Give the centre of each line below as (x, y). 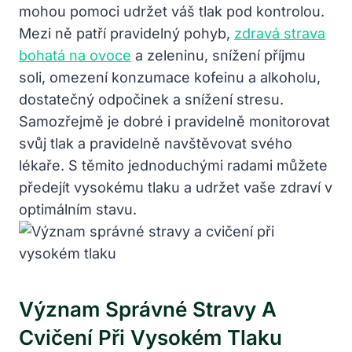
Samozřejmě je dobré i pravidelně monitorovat (174, 121)
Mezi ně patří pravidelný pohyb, (126, 33)
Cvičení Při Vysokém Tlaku (150, 337)
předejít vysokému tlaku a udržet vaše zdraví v (176, 187)
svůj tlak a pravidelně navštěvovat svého (156, 143)
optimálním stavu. (78, 209)
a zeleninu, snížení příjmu (218, 55)
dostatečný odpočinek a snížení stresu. (151, 99)
